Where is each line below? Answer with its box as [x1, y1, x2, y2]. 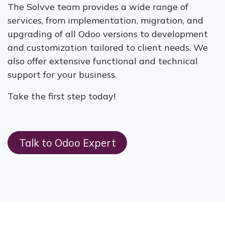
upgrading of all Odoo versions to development [8, 28, 208, 40]
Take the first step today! [8, 90, 116, 102]
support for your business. [8, 69, 117, 80]
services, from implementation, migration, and [8, 15, 203, 26]
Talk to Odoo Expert [19, 136, 116, 150]
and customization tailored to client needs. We [8, 42, 208, 53]
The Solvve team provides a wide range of [8, 1, 188, 13]
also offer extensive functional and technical [8, 55, 198, 67]
